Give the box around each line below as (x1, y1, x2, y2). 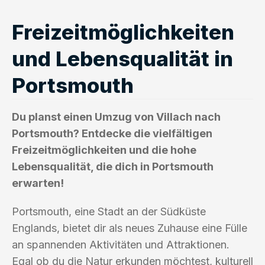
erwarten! (12, 176, 64, 189)
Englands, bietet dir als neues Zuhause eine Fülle (12, 221, 247, 234)
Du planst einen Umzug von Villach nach (12, 110, 221, 123)
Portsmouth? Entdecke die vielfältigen (12, 127, 212, 140)
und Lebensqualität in (12, 46, 233, 71)
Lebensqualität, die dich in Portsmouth (12, 160, 214, 173)
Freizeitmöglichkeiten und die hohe (12, 143, 196, 156)
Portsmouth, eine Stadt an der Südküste (12, 205, 206, 218)
